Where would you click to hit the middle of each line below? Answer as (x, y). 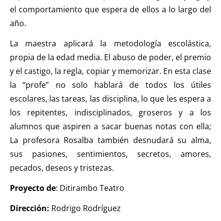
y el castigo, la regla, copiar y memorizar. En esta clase (110, 71)
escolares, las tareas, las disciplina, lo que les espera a (110, 98)
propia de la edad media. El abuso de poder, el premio (110, 57)
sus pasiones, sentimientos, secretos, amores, (110, 154)
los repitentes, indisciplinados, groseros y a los (110, 112)
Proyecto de (33, 188)
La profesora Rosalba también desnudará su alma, (110, 140)
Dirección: (31, 208)
